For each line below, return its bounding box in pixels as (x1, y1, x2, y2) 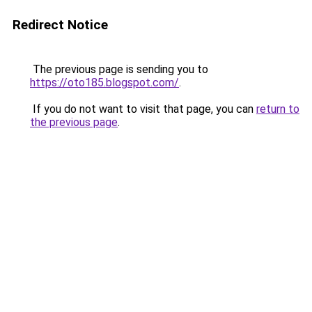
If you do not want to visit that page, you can (30, 102, 256, 116)
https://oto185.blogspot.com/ (30, 76, 179, 89)
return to (256, 102, 299, 116)
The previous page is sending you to (30, 63, 208, 76)
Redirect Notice (13, 17, 108, 33)
